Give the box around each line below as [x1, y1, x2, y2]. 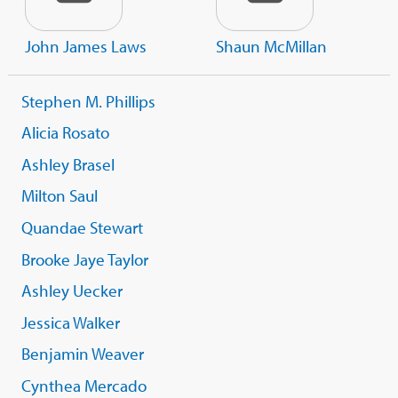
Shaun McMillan [216, 35, 327, 57]
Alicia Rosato [21, 122, 109, 144]
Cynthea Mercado [21, 374, 147, 396]
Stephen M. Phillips [21, 90, 155, 112]
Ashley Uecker [21, 280, 123, 302]
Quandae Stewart [21, 217, 143, 239]
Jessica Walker [21, 311, 120, 333]
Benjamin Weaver [21, 343, 144, 365]
